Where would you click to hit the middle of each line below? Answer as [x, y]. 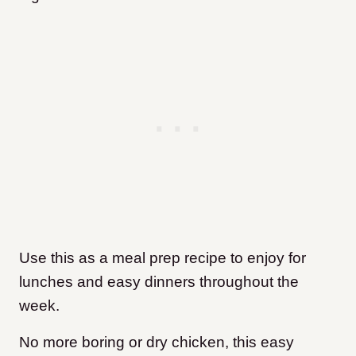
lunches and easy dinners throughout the [159, 282]
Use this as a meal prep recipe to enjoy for [163, 258]
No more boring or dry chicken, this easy [157, 342]
